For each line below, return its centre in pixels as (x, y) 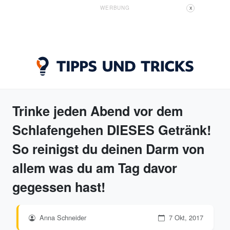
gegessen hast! (59, 187)
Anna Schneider (62, 217)
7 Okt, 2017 (185, 217)
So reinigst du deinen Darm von (108, 149)
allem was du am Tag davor (95, 168)
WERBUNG (115, 8)
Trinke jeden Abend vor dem (98, 111)
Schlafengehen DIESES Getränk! (112, 130)
